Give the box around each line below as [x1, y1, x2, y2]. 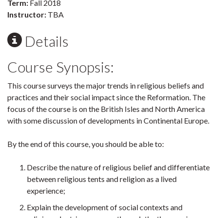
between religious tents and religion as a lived [27, 174, 177, 183]
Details [22, 32, 69, 50]
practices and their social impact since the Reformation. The [7, 92, 205, 102]
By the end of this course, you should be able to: [7, 139, 164, 148]
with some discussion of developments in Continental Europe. [7, 116, 209, 125]
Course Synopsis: [7, 58, 114, 75]
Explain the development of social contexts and [27, 202, 182, 212]
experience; [27, 186, 65, 195]
